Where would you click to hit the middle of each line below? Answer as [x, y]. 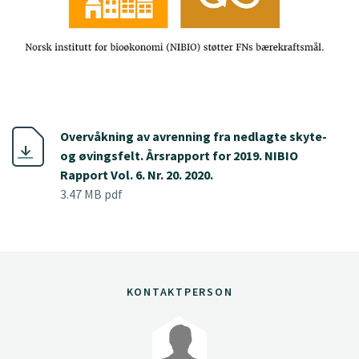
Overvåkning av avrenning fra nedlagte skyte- [194, 136]
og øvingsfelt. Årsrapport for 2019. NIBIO [179, 155]
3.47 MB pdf [91, 194]
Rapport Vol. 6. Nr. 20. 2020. [137, 174]
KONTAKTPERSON [179, 291]
